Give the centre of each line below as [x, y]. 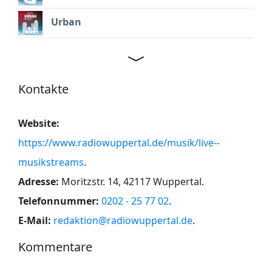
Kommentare [55, 246]
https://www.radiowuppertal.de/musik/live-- [119, 142]
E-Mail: [35, 220]
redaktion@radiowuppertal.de [123, 220]
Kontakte [43, 89]
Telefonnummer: [59, 201]
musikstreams [51, 162]
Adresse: [39, 181]
